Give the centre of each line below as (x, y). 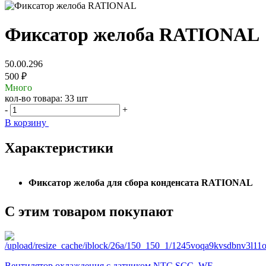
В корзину (27, 122)
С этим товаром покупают (89, 211)
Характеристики (59, 148)
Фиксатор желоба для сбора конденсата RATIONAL (142, 183)
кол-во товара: (35, 98)
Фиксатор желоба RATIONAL (132, 35)
